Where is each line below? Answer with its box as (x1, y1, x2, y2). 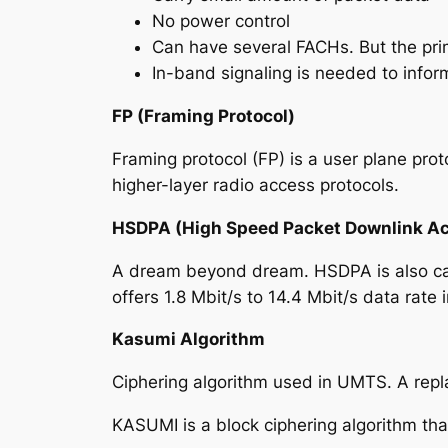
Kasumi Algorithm (112, 329, 265, 350)
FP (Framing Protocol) (112, 106, 295, 127)
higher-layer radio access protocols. (112, 174, 399, 195)
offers (112, 286, 164, 307)
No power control (152, 11, 290, 32)
